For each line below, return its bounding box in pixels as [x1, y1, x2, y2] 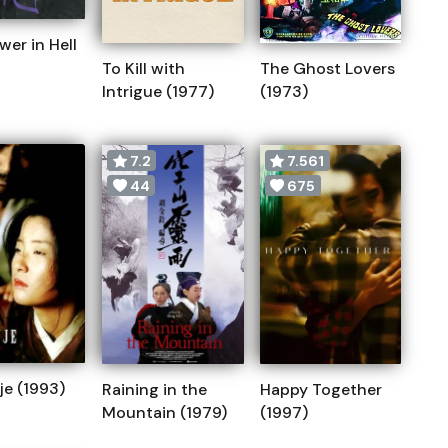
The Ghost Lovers [259, 58, 395, 79]
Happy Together [259, 379, 382, 400]
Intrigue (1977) [102, 81, 214, 102]
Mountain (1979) [102, 402, 227, 423]
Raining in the [102, 379, 207, 400]
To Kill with [102, 58, 185, 79]
